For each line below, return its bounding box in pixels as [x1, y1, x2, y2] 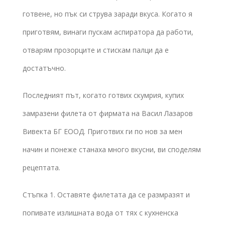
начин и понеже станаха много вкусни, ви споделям [23, 144, 201, 154]
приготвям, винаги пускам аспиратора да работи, [23, 27, 193, 37]
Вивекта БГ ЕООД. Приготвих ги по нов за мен [23, 126, 182, 136]
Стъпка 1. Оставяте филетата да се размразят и [23, 189, 190, 199]
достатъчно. [23, 63, 66, 73]
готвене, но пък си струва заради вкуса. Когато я [23, 9, 192, 19]
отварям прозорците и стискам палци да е [23, 45, 169, 55]
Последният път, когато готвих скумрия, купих [23, 90, 184, 100]
